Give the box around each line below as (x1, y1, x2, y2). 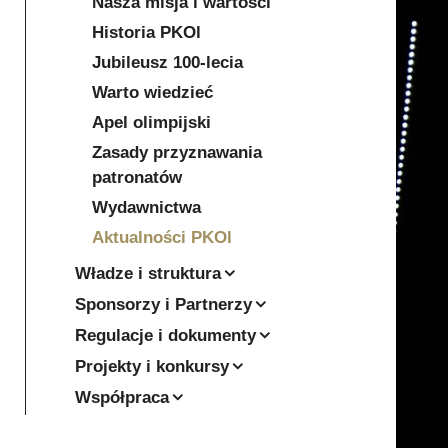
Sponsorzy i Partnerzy (75, 295, 252, 314)
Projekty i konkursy (75, 357, 229, 376)
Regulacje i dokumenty (75, 326, 256, 345)
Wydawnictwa (92, 198, 201, 217)
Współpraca (75, 388, 169, 407)
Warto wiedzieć (92, 83, 213, 102)
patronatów (92, 168, 182, 187)
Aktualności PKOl (92, 228, 232, 247)
